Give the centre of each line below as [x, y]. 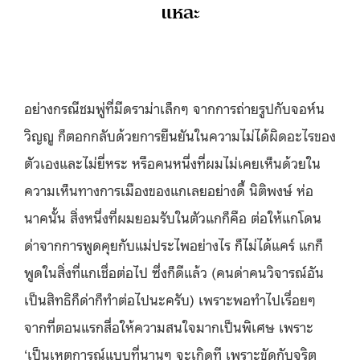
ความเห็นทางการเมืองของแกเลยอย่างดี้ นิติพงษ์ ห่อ [169, 189]
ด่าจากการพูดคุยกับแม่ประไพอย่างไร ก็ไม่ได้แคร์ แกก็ [174, 244]
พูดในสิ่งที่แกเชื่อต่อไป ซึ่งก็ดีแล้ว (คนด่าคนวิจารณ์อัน [174, 271]
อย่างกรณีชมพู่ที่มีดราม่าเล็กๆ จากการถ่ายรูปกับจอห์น [174, 107]
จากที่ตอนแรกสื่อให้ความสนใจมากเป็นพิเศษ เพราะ [169, 326]
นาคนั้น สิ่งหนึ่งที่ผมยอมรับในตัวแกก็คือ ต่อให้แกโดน [173, 217]
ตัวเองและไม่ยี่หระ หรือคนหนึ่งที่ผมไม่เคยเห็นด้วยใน [172, 162]
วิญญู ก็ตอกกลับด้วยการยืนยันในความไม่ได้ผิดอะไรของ [180, 135]
